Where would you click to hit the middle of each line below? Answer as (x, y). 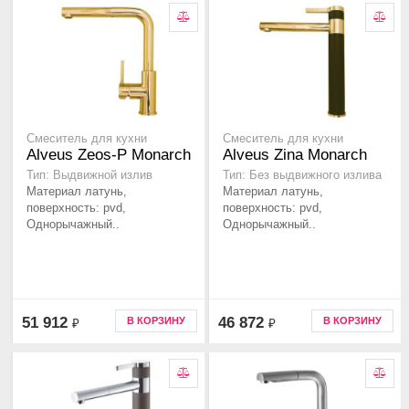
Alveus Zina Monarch (295, 155)
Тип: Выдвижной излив (89, 176)
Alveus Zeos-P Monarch (109, 155)
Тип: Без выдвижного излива (302, 176)
